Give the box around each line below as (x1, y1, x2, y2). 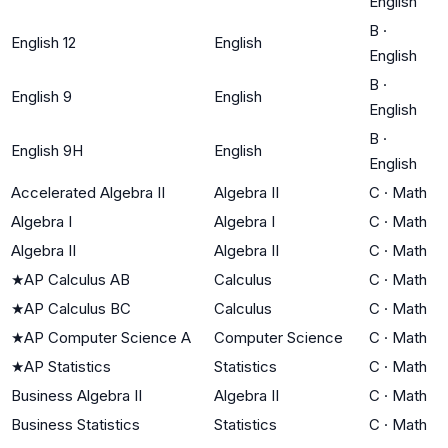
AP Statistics (24, 356, 111, 376)
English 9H (11, 140, 83, 160)
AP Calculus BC (24, 298, 131, 318)
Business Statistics (11, 414, 140, 434)
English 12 (11, 32, 76, 52)
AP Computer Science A (24, 327, 191, 347)
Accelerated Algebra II (11, 182, 165, 202)
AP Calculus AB (24, 269, 130, 289)
